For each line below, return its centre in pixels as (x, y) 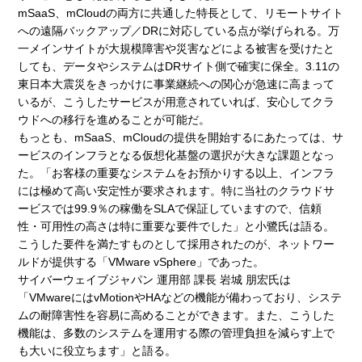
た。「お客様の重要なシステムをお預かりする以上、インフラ (177, 173)
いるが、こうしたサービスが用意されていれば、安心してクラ (177, 101)
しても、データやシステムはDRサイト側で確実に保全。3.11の (179, 66)
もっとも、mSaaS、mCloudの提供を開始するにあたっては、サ (181, 137)
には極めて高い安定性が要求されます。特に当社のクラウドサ (177, 190)
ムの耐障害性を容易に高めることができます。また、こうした (177, 315)
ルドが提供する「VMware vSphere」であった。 (141, 261)
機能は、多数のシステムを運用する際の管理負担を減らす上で (177, 333)
